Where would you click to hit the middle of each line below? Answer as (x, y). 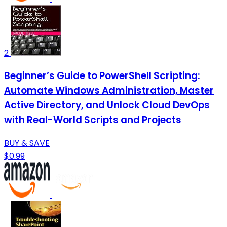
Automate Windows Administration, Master (109, 91)
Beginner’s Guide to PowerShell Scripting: (102, 76)
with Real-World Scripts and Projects (93, 120)
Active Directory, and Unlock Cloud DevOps (107, 105)
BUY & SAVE (27, 143)
